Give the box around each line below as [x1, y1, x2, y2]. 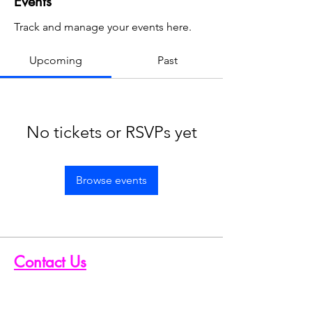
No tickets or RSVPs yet [26, 121, 197, 142]
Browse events [76, 173, 147, 187]
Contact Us [14, 251, 86, 272]
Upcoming [29, 53, 82, 67]
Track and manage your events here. [14, 19, 192, 33]
